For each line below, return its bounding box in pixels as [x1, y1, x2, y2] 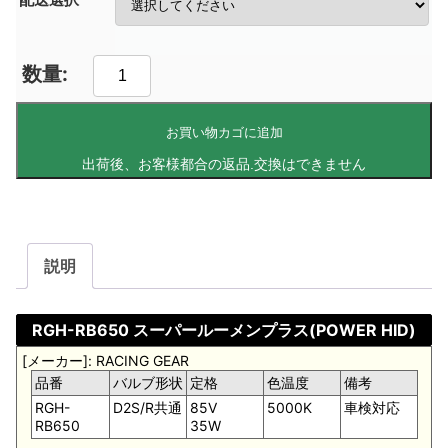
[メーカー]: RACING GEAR [22, 352, 189, 370]
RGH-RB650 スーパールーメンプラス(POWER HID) [32, 320, 416, 341]
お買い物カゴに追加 [165, 124, 283, 140]
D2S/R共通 [112, 399, 182, 417]
